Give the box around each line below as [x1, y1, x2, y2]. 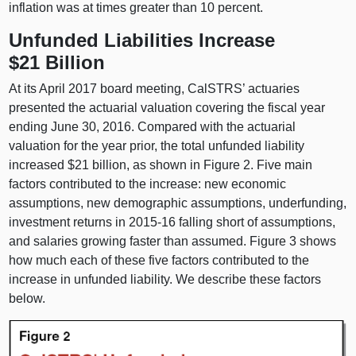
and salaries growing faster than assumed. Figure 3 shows [9, 234, 337, 249]
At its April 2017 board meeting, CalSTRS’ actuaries [9, 82, 300, 96]
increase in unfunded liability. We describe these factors [9, 273, 322, 287]
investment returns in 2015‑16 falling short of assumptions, [9, 215, 336, 230]
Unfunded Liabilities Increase [9, 29, 276, 51]
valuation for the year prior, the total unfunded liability [9, 139, 305, 153]
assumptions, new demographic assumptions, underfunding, [9, 196, 347, 211]
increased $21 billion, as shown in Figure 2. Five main [9, 158, 313, 172]
